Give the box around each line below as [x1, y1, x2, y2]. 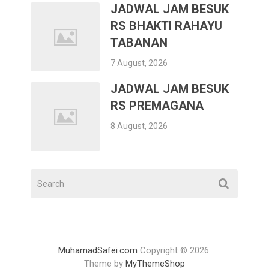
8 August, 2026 [110, 121, 168, 131]
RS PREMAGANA [110, 98, 204, 113]
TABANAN [110, 35, 168, 50]
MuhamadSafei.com [58, 244, 138, 256]
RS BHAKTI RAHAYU [110, 18, 223, 33]
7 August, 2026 [110, 58, 168, 68]
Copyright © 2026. [137, 244, 211, 256]
